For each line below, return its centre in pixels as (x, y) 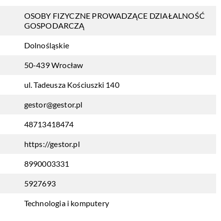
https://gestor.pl (52, 144)
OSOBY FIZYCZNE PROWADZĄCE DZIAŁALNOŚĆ (114, 16)
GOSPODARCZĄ (54, 25)
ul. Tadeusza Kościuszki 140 (72, 85)
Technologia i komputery (67, 203)
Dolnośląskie (46, 45)
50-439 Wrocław (54, 65)
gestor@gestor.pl (53, 104)
